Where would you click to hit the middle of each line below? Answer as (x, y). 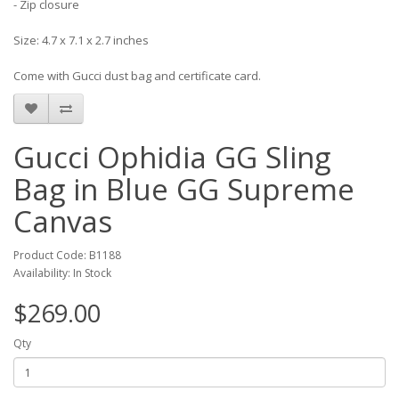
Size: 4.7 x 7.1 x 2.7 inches (81, 40)
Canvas (63, 221)
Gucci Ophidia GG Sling (172, 157)
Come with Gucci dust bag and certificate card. (137, 76)
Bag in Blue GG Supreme (184, 189)
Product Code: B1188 (67, 255)
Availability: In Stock (62, 273)
